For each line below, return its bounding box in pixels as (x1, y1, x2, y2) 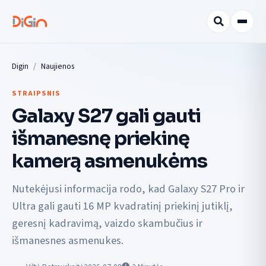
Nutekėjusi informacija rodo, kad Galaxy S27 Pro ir (12, 181, 245, 197)
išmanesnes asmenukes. (12, 233, 123, 249)
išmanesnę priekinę (12, 126, 189, 150)
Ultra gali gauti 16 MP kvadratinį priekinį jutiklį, (12, 198, 233, 214)
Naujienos (41, 61, 74, 72)
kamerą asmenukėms (12, 148, 207, 173)
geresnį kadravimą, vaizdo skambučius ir (12, 216, 202, 232)
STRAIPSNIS (12, 88, 61, 99)
